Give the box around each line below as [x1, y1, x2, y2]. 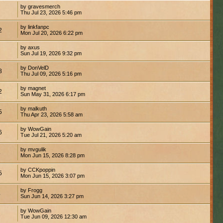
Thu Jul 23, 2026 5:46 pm [20, 9, 82, 15]
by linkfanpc [20, 23, 49, 30]
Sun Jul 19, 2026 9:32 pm [20, 50, 82, 56]
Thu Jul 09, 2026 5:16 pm [20, 70, 82, 77]
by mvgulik [20, 146, 46, 152]
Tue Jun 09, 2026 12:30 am [20, 213, 87, 220]
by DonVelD [20, 64, 49, 71]
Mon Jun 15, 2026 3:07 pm [20, 172, 85, 179]
